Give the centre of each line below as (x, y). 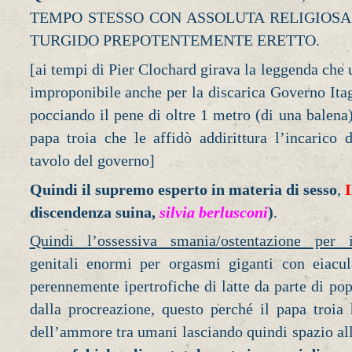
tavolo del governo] (92, 160)
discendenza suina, (94, 212)
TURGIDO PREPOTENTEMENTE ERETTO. (174, 40)
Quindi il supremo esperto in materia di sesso (183, 189)
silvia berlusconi (213, 212)
